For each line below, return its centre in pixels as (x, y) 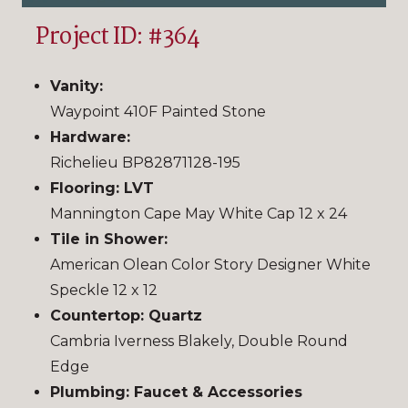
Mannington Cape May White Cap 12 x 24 (199, 213)
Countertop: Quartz (126, 315)
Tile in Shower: (109, 239)
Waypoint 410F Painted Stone (158, 111)
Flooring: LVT (102, 188)
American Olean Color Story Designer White (210, 264)
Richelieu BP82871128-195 (145, 162)
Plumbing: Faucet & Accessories (176, 392)
